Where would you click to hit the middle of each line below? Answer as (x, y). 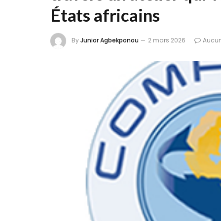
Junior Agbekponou (110, 40)
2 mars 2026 (167, 40)
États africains (105, 15)
